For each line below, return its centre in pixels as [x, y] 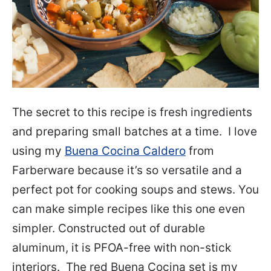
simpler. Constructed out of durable [109, 229]
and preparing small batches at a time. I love [135, 132]
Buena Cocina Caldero [125, 151]
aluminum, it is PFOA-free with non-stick [122, 248]
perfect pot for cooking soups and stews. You [135, 190]
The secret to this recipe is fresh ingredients [132, 113]
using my [38, 151]
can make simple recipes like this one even [129, 209]
